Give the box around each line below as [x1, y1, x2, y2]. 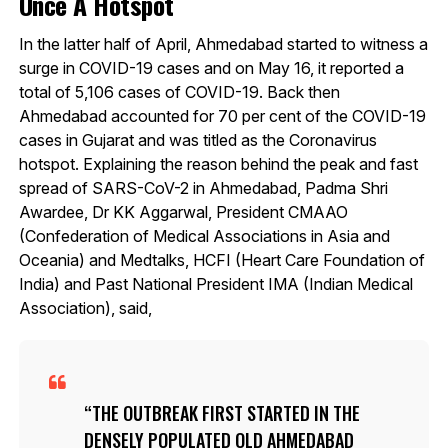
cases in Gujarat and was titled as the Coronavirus [18, 129, 377, 150]
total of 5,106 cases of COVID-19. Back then [18, 81, 340, 102]
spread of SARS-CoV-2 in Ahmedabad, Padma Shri [18, 177, 388, 198]
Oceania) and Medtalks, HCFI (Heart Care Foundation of [18, 249, 425, 270]
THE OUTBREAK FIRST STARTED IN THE [91, 399, 360, 426]
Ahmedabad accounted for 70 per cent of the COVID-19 [18, 105, 426, 126]
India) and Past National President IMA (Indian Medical [18, 273, 413, 294]
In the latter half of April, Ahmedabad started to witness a [18, 33, 428, 54]
